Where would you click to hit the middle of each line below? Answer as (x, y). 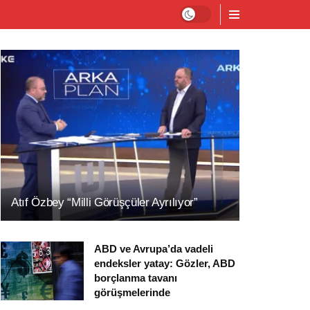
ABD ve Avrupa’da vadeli (154, 248)
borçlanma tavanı (136, 277)
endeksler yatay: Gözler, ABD (165, 263)
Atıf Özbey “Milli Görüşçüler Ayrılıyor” (104, 202)
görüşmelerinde (132, 292)
